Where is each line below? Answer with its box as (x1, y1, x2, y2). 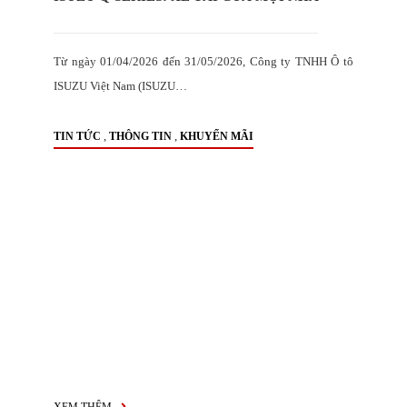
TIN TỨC (54, 130, 101, 143)
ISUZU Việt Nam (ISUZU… (54, 79, 187, 93)
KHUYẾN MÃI (180, 130, 253, 143)
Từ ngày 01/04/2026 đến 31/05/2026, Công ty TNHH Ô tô (54, 55, 353, 68)
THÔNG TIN (109, 130, 172, 143)
